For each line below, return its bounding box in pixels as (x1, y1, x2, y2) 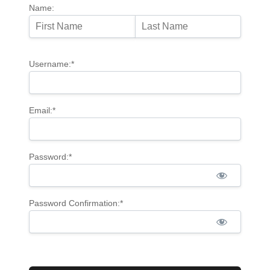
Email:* (29, 105, 55, 115)
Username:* (29, 58, 74, 69)
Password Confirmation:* (29, 198, 123, 208)
